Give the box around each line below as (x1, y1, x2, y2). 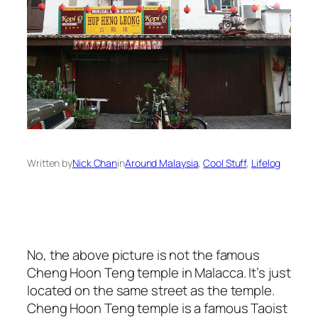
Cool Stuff (203, 156, 247, 170)
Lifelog (251, 156, 281, 170)
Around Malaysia (124, 156, 199, 170)
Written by (27, 156, 72, 170)
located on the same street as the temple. (27, 280, 275, 300)
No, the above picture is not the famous (27, 245, 261, 264)
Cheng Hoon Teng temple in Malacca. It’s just (27, 263, 291, 282)
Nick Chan (72, 156, 118, 170)
